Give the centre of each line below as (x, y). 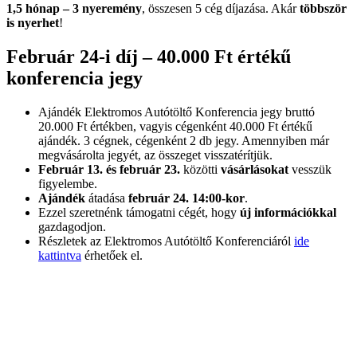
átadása (105, 198)
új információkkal (286, 213)
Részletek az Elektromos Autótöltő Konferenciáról (166, 241)
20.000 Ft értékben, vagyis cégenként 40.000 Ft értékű (175, 127)
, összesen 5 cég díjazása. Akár (221, 9)
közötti (200, 170)
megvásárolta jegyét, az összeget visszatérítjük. (155, 155)
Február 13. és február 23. (109, 170)
